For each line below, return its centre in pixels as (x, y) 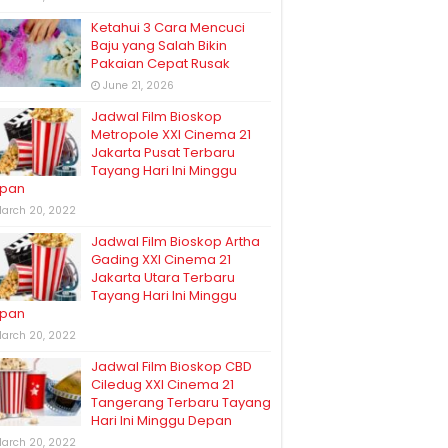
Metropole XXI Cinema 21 (171, 135)
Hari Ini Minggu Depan (161, 421)
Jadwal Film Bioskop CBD (171, 367)
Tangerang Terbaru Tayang (181, 403)
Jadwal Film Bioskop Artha (175, 242)
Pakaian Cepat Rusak (160, 64)
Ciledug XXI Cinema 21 (162, 385)
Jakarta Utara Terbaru (163, 278)
